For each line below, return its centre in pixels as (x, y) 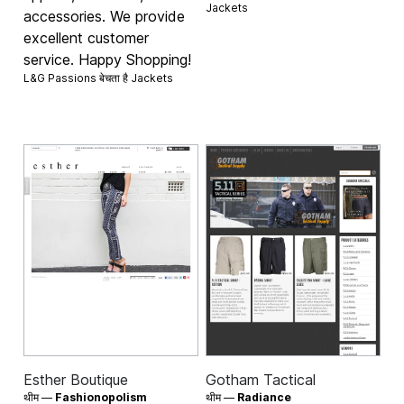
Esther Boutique (76, 379)
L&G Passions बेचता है (78, 78)
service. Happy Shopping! (108, 60)
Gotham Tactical (261, 379)
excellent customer (87, 38)
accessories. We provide (105, 17)
